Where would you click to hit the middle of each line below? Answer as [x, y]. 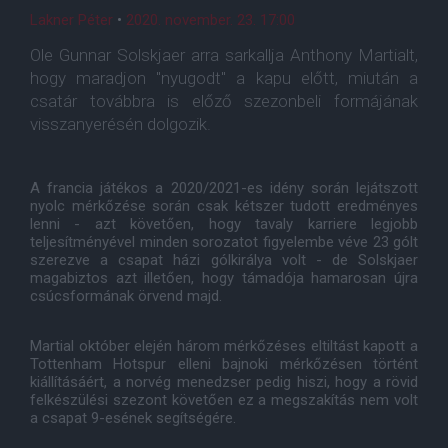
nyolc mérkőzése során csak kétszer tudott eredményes [224, 206]
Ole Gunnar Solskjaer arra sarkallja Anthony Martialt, [224, 55]
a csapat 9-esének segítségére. [133, 418]
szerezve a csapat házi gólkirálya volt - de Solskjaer [224, 260]
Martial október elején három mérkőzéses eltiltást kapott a [224, 346]
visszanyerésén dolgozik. [120, 124]
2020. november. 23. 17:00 [210, 20]
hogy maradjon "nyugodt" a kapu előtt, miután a [224, 78]
